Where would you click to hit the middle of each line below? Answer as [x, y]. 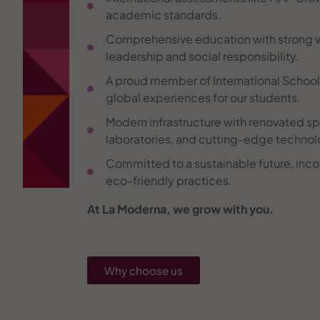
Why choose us [144, 270]
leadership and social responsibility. [203, 56]
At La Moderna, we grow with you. [180, 209]
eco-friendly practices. [169, 180]
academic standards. [164, 14]
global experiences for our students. [204, 97]
